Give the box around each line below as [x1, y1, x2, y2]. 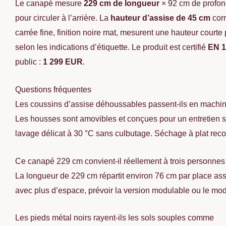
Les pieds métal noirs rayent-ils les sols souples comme [15, 213, 214, 222]
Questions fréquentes [15, 85, 91, 94]
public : [15, 58, 43, 67]
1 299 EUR [43, 58, 83, 67]
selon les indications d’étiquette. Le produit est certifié [15, 43, 208, 52]
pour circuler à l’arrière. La [15, 14, 110, 23]
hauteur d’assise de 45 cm [110, 14, 210, 23]
